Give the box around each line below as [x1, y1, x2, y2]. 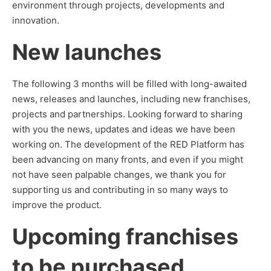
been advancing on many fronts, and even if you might [12, 154, 243, 165]
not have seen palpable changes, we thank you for [12, 169, 226, 180]
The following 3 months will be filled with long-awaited [12, 78, 247, 90]
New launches [12, 39, 162, 65]
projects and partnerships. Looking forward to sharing [12, 108, 243, 120]
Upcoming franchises [12, 223, 238, 250]
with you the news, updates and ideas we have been [12, 123, 235, 135]
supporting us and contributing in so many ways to [12, 184, 228, 195]
